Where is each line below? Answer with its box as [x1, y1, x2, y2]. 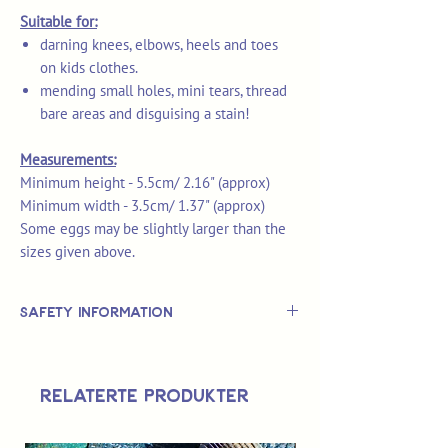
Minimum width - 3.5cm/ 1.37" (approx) [20, 196, 265, 216]
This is [20, 339, 68, 360]
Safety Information [20, 303, 173, 321]
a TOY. [91, 339, 135, 360]
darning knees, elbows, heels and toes [40, 35, 278, 55]
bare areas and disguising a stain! [40, 104, 250, 124]
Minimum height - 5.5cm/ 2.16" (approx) [20, 173, 270, 193]
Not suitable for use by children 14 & [20, 363, 273, 384]
